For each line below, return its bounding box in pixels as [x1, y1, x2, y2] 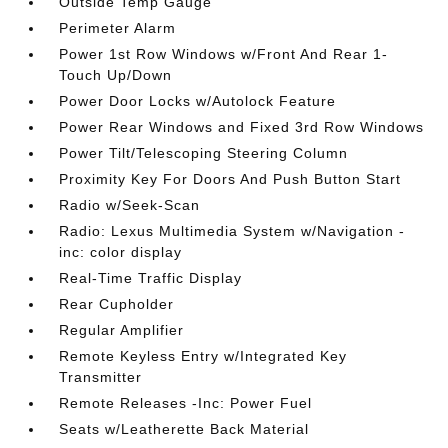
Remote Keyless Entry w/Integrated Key [59, 347, 348, 364]
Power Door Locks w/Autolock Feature [59, 92, 337, 109]
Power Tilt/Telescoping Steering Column [59, 144, 349, 161]
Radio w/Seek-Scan [59, 196, 201, 213]
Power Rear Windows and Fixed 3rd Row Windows [59, 118, 425, 135]
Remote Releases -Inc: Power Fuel [59, 394, 313, 411]
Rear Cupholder [59, 295, 175, 312]
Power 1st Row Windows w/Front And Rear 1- [59, 45, 389, 62]
